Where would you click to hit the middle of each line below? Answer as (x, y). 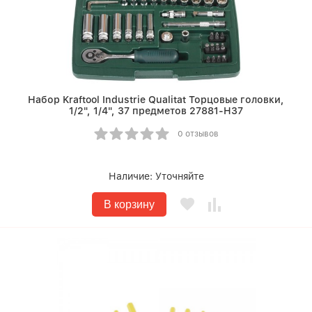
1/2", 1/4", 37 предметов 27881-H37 (156, 111)
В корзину (129, 205)
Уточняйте (179, 177)
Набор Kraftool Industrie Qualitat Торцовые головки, (156, 100)
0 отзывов (198, 134)
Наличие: (132, 177)
